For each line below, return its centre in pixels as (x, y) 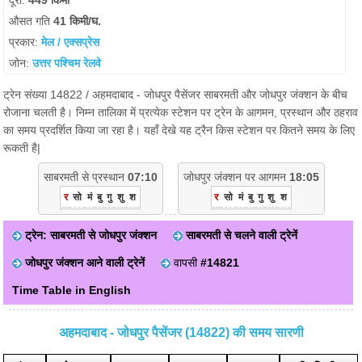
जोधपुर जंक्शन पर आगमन (236, 177)
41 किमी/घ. (78, 21)
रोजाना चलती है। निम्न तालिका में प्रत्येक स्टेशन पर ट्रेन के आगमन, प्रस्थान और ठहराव (181, 112)
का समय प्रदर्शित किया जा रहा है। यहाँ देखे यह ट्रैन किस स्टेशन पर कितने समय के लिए (179, 130)
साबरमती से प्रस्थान (85, 177)
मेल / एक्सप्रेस (71, 42)
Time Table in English (72, 290)
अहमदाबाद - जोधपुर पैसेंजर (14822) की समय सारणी (181, 333)
